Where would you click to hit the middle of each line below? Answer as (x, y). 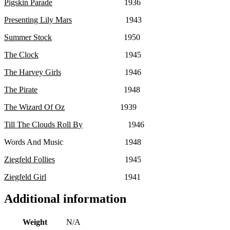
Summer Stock (28, 37)
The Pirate (21, 90)
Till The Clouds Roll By (43, 125)
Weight (35, 222)
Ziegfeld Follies (30, 160)
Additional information (65, 199)
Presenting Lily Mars (38, 20)
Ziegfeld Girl (25, 177)
